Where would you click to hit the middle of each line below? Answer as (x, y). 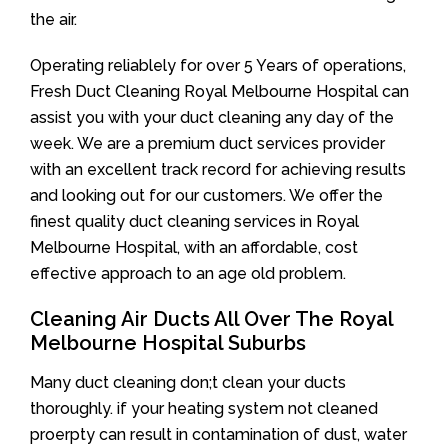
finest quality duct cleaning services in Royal (194, 221)
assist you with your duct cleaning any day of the (212, 117)
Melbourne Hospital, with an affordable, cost (194, 247)
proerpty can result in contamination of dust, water (218, 434)
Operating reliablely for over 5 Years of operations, (218, 65)
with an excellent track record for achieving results (218, 169)
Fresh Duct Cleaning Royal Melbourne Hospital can (219, 91)
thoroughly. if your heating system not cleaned (204, 408)
